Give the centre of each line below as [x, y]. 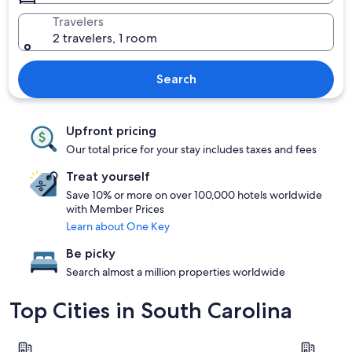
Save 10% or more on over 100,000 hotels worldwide [194, 195]
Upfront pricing [111, 131]
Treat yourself [108, 176]
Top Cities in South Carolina [151, 310]
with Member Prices [115, 209]
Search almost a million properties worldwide [176, 272]
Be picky [91, 253]
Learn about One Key [118, 226]
